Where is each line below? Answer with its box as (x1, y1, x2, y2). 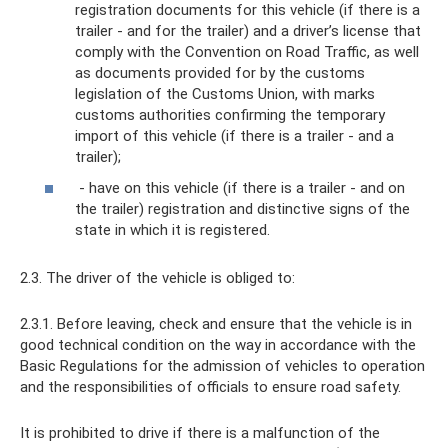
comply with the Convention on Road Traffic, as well (75, 42, 419, 61)
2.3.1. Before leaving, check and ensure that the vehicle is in (20, 315, 412, 334)
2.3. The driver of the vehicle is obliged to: (20, 269, 295, 288)
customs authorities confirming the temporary (75, 105, 385, 124)
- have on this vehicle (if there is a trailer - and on (75, 179, 405, 198)
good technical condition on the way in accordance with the (20, 336, 416, 355)
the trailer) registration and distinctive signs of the (75, 200, 410, 219)
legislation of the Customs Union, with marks (75, 84, 375, 103)
